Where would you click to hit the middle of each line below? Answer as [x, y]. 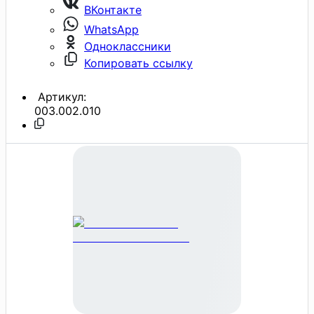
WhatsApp [111, 29]
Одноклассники [128, 46]
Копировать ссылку [138, 63]
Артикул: [60, 96]
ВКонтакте [113, 9]
